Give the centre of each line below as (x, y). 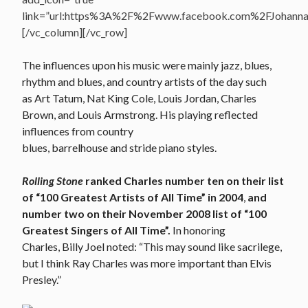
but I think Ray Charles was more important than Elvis (147, 263)
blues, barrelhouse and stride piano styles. (119, 147)
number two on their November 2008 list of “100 (144, 213)
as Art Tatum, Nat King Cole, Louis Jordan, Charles (139, 98)
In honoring (198, 230)
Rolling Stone (53, 180)
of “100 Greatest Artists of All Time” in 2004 (133, 197)
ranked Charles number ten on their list (184, 180)
